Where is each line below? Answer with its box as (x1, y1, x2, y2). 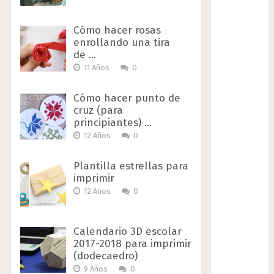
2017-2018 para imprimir (73, 237, 191, 250)
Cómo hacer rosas (73, 23, 161, 37)
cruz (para (73, 103, 123, 117)
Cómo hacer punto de (73, 91, 180, 105)
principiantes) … (73, 116, 152, 129)
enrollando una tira (73, 35, 170, 49)
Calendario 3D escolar (73, 224, 182, 238)
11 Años (81, 62, 111, 72)
